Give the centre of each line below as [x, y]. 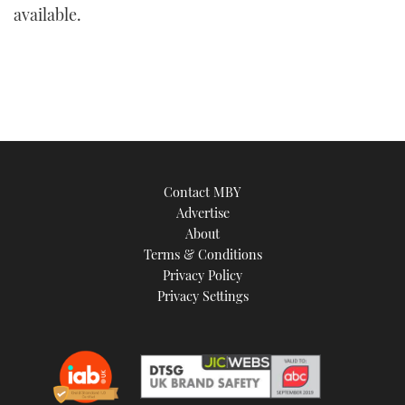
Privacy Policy [202, 275]
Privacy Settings [202, 296]
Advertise [202, 213]
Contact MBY [202, 192]
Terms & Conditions [202, 254]
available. [47, 15]
